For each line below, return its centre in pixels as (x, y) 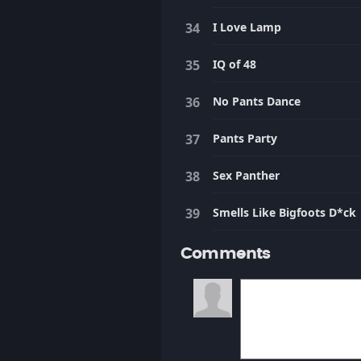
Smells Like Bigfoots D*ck (284, 212)
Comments (226, 254)
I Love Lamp (247, 27)
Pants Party (245, 138)
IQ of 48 (234, 64)
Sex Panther (246, 175)
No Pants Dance (257, 101)
